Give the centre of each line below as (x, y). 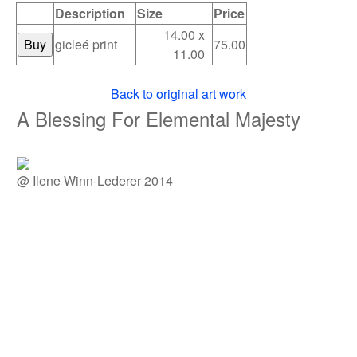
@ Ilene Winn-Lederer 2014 (95, 180)
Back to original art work (178, 94)
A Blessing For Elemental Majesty (159, 118)
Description (90, 13)
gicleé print (86, 44)
